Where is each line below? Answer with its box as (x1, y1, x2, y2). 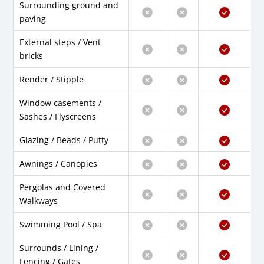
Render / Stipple (19, 74, 84, 85)
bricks (19, 50, 44, 62)
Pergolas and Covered (19, 181, 106, 193)
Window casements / (19, 97, 102, 109)
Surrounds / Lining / (19, 242, 99, 254)
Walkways (19, 195, 58, 207)
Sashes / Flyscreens (19, 111, 97, 123)
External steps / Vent (19, 37, 101, 48)
